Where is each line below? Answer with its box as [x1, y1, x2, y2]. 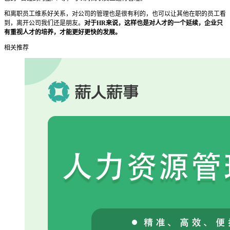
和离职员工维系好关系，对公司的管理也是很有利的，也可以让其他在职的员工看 [4, 10, 226, 18]
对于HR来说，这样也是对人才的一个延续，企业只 [84, 20, 223, 27]
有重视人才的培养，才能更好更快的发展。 [4, 29, 121, 36]
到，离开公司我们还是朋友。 [4, 20, 84, 27]
